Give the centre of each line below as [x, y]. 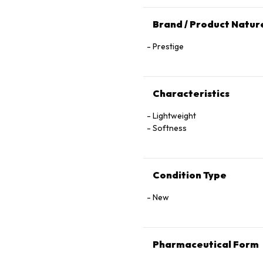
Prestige [168, 46]
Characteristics [191, 93]
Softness [170, 128]
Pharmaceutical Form [206, 244]
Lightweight [174, 116]
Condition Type [190, 175]
